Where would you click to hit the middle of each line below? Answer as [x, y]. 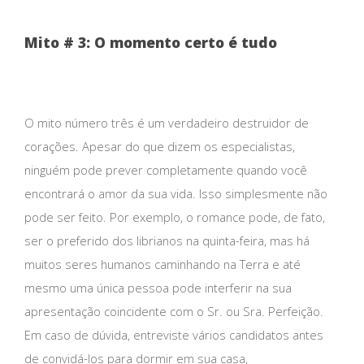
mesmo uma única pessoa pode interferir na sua [158, 287]
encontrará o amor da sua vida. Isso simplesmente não [176, 193]
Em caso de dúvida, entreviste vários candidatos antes [174, 334]
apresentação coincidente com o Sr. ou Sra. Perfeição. [174, 311]
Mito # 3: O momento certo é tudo [151, 43]
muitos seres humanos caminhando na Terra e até [162, 264]
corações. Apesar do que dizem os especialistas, [160, 146]
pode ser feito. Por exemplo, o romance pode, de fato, [175, 217]
